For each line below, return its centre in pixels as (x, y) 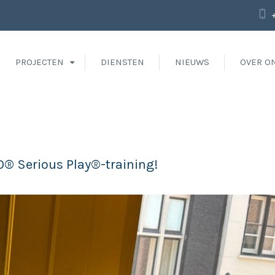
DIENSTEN (122, 62)
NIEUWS (192, 62)
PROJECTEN (40, 62)
